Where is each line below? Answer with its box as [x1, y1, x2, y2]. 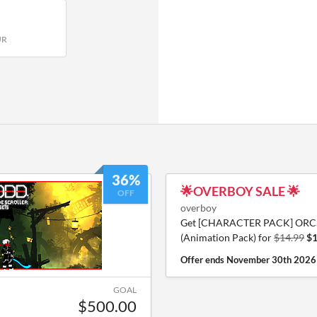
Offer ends [180, 254, 226, 265]
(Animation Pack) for [180, 231, 274, 243]
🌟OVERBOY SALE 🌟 [180, 183, 300, 199]
